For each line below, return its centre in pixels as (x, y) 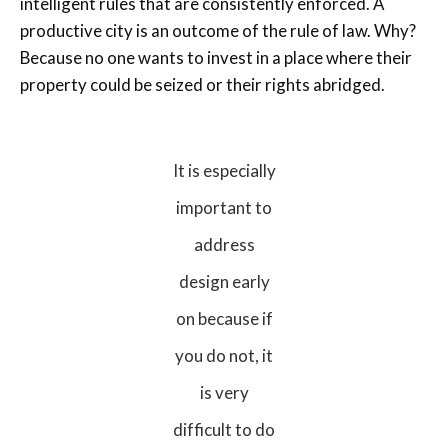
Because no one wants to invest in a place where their (216, 57)
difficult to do (224, 429)
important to (224, 207)
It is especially (224, 170)
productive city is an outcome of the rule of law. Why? (218, 30)
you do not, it (224, 355)
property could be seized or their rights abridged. (202, 84)
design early (224, 281)
